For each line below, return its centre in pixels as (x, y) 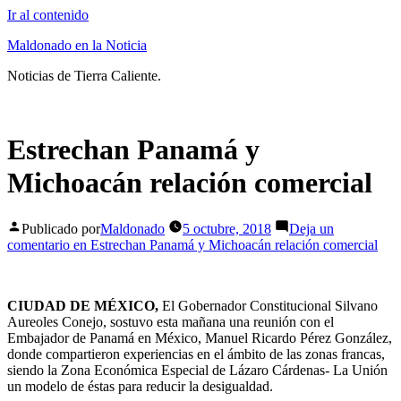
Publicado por (61, 228)
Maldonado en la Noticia (77, 45)
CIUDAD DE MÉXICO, (83, 305)
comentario (38, 244)
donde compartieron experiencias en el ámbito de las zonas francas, (196, 354)
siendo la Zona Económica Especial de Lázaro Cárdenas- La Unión (197, 370)
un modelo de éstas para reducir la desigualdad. (140, 386)
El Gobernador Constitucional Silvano (268, 305)
